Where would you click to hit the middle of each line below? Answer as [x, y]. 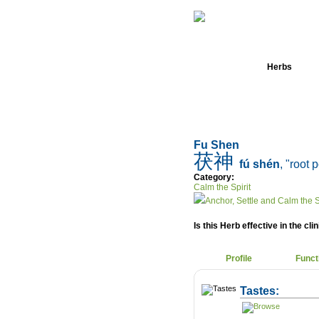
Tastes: [260, 291]
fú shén [260, 164]
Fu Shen [218, 145]
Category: [214, 177]
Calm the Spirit [222, 187]
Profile [239, 258]
